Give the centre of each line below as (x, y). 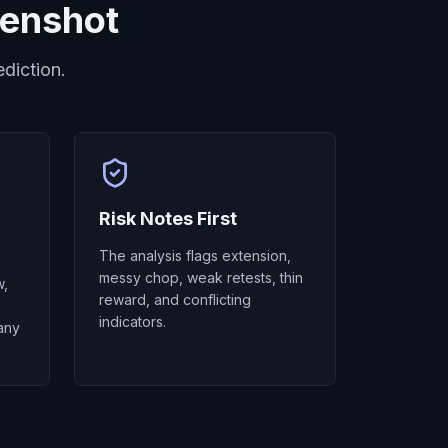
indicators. (132, 321)
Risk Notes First (168, 218)
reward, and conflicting (175, 299)
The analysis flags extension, (195, 255)
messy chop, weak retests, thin (201, 277)
